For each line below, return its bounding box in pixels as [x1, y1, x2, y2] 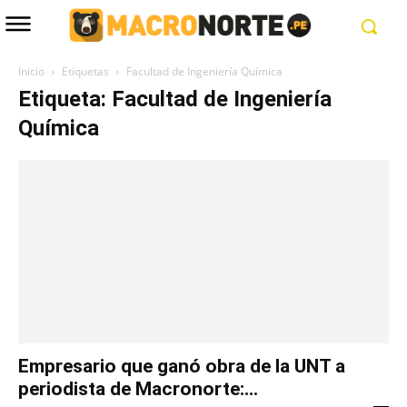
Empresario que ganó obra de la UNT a [18, 354, 345, 377]
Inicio [18, 64, 45, 80]
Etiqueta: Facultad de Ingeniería [18, 86, 332, 113]
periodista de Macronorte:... [18, 377, 258, 400]
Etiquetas [62, 64, 109, 80]
